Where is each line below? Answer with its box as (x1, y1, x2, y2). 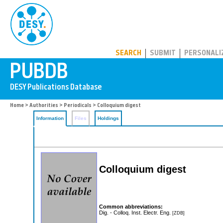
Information (36, 115, 64, 121)
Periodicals (64, 103, 92, 109)
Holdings (98, 115, 119, 121)
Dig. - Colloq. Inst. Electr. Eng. (99, 209, 172, 216)
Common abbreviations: (99, 203, 163, 210)
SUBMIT (150, 50, 176, 57)
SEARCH (115, 50, 141, 57)
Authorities (29, 103, 58, 109)
